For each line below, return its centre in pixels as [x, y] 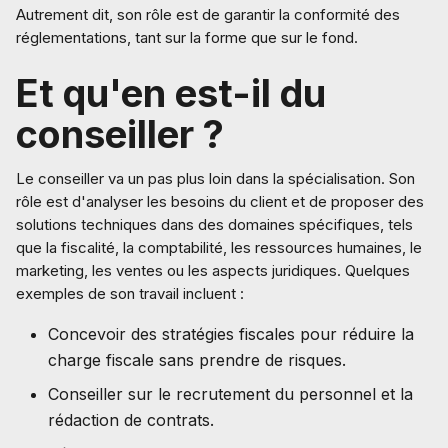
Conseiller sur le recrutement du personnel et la [230, 394]
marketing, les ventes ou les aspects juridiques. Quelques [213, 270]
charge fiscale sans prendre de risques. [197, 360]
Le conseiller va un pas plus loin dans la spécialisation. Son [215, 178]
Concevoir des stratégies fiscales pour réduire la [231, 334]
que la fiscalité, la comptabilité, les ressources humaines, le [219, 247]
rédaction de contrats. [131, 420]
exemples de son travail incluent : [130, 293]
